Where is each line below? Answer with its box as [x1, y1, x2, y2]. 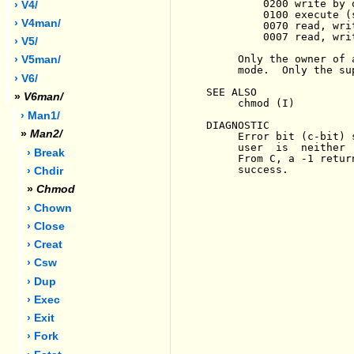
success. [206, 163, 289, 175]
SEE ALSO [206, 85, 258, 98]
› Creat [27, 239, 63, 251]
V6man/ [21, 90, 64, 103]
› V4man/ [14, 17, 62, 29]
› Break [27, 146, 66, 159]
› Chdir [27, 165, 64, 178]
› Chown [27, 201, 73, 214]
